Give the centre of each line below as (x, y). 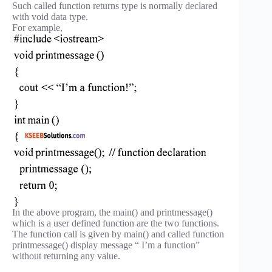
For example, (37, 27)
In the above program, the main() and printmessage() (112, 212)
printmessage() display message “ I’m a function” (106, 245)
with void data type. (50, 16)
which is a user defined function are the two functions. (116, 223)
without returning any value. (66, 256)
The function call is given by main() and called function (118, 234)
